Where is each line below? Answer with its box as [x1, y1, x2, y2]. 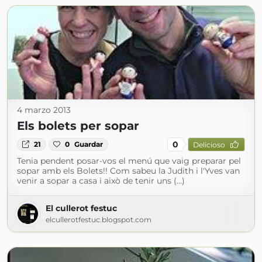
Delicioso [192, 140, 225, 149]
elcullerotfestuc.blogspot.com [46, 215, 151, 224]
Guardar [74, 140, 104, 149]
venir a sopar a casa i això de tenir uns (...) [17, 175, 185, 186]
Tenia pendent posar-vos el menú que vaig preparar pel [17, 156, 241, 166]
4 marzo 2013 [17, 105, 71, 115]
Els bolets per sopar [17, 119, 139, 133]
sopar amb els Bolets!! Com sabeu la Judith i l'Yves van [17, 166, 240, 176]
